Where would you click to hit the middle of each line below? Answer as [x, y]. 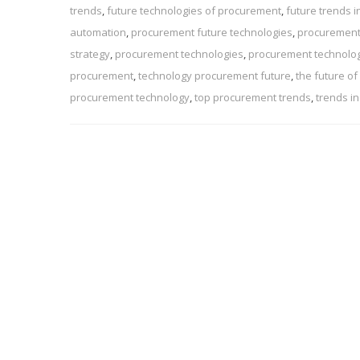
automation [98, 32]
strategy [90, 53]
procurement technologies [179, 53]
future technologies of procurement [194, 10]
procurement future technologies [212, 32]
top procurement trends [253, 97]
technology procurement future [215, 75]
